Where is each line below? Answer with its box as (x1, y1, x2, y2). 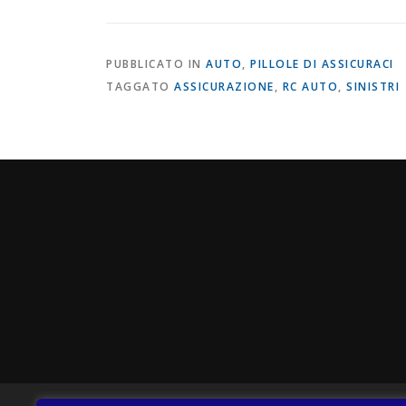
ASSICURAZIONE (174, 79, 275, 94)
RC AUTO (282, 79, 338, 94)
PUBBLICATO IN (106, 56, 206, 72)
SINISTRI (346, 79, 400, 94)
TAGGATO (106, 79, 174, 94)
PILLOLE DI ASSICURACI (250, 56, 394, 72)
